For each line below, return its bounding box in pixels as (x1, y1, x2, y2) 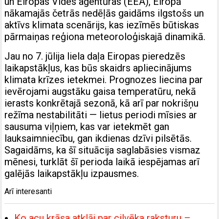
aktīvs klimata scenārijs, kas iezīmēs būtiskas (4, 19, 199, 31)
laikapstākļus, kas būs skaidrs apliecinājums (4, 62, 192, 74)
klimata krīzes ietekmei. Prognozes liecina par (4, 73, 203, 86)
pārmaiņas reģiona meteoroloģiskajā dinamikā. (4, 30, 206, 43)
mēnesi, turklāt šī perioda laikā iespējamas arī (4, 155, 200, 168)
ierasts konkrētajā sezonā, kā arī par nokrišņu (4, 97, 199, 109)
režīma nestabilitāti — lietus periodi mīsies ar (4, 109, 197, 121)
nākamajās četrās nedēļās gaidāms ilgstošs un (4, 7, 204, 19)
